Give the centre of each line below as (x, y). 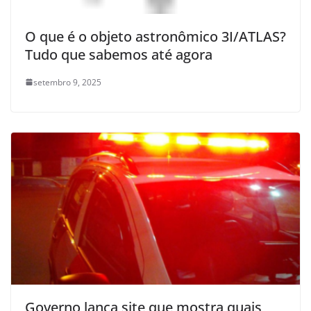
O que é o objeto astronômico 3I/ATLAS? (155, 36)
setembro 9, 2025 (67, 82)
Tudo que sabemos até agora (119, 54)
